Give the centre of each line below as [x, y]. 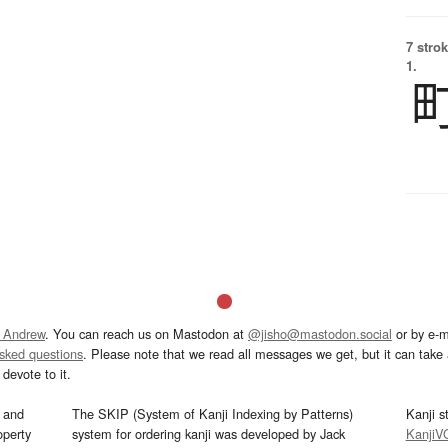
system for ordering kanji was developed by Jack [209, 434]
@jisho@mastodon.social [320, 334]
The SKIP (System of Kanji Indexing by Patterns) [213, 414]
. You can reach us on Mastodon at [146, 334]
